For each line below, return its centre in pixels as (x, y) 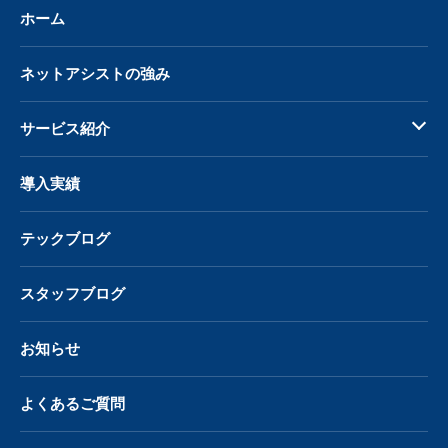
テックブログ (65, 238)
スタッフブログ (72, 293)
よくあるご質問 (72, 403)
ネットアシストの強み (95, 73)
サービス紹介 (65, 128)
